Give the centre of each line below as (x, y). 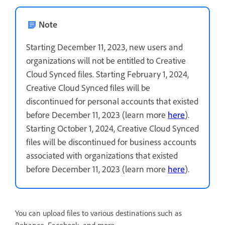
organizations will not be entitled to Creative (106, 60)
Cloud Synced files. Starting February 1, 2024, (107, 74)
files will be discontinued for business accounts (111, 142)
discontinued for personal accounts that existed (112, 101)
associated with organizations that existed (102, 155)
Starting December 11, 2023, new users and (104, 47)
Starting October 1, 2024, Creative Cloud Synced (113, 128)
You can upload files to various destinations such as (98, 213)
